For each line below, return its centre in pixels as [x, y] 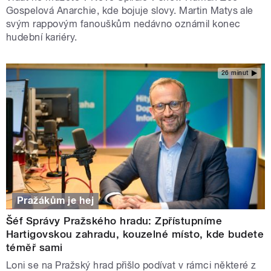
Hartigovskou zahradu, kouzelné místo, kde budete [135, 234]
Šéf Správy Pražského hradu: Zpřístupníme [114, 221]
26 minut [235, 73]
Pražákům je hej [56, 201]
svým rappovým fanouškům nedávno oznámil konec [123, 24]
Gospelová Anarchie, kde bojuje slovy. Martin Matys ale [130, 10]
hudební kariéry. [43, 37]
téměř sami [34, 248]
